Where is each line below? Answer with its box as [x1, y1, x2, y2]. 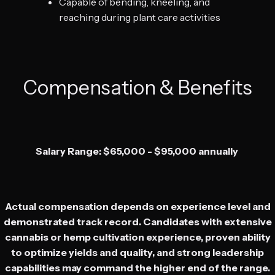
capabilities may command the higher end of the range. [5, 261, 270, 274]
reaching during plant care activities [59, 10, 220, 23]
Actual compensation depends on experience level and [4, 199, 271, 212]
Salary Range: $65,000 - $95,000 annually [35, 144, 240, 157]
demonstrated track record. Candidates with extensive [3, 215, 272, 228]
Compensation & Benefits [23, 75, 252, 99]
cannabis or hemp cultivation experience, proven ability [4, 230, 271, 243]
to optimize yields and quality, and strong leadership [11, 246, 264, 258]
